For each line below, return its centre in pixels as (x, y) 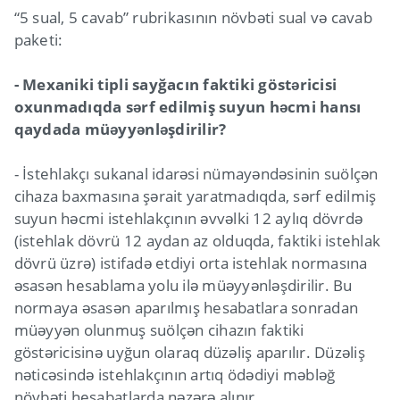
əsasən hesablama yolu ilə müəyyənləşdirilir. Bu (183, 285)
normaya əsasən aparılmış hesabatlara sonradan (186, 307)
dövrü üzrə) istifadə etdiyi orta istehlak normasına (191, 262)
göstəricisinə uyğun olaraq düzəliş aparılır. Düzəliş (189, 352)
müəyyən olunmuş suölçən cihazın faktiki (159, 329)
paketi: (38, 39)
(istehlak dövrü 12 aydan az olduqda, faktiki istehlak (197, 240)
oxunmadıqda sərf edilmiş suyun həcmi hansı (187, 106)
